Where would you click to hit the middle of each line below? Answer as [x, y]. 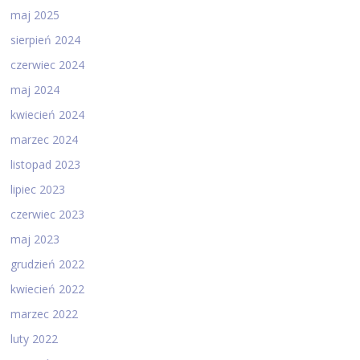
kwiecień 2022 [48, 288]
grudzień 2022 [48, 264]
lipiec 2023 [38, 189]
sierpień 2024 [46, 39]
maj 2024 [35, 89]
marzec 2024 [45, 139]
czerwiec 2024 [48, 64]
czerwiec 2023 [48, 214]
